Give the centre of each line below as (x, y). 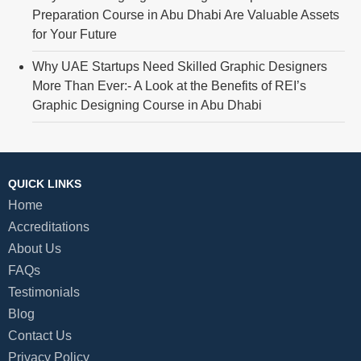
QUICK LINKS (45, 184)
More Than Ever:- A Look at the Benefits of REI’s (169, 86)
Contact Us (40, 336)
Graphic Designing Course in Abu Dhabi (147, 106)
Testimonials (44, 293)
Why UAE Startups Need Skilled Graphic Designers (180, 67)
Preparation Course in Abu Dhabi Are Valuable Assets (186, 15)
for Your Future (75, 35)
